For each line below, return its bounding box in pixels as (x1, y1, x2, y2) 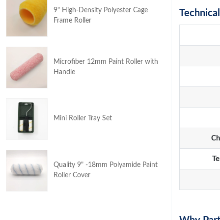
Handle (54, 68, 75, 76)
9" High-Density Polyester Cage (54, 6, 148, 14)
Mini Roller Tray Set (54, 115, 112, 122)
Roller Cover (54, 171, 90, 179)
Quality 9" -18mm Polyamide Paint (54, 161, 158, 168)
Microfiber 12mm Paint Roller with (54, 58, 158, 65)
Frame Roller (54, 17, 91, 24)
